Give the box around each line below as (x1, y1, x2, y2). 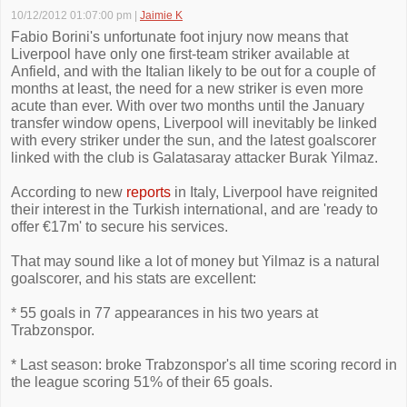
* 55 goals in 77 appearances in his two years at (11, 305, 318, 321)
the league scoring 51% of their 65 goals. (11, 374, 273, 390)
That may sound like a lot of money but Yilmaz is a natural (11, 253, 380, 269)
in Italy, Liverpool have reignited (171, 184, 378, 200)
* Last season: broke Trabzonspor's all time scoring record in (11, 357, 397, 372)
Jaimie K (140, 9, 183, 22)
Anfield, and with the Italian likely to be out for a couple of (11, 64, 375, 79)
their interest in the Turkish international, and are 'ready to (11, 202, 378, 217)
